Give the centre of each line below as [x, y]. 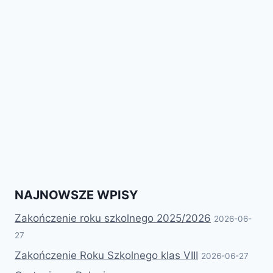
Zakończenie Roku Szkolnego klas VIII [106, 255]
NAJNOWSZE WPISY [76, 195]
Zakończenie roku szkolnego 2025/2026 [113, 218]
